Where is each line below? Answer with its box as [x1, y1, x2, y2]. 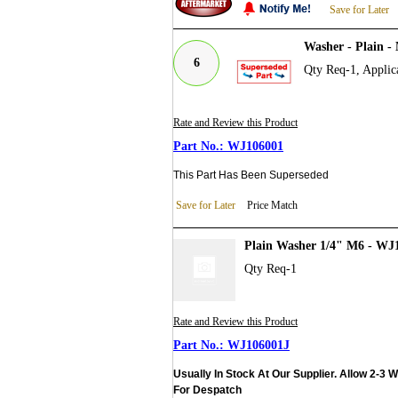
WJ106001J [227, 338, 290, 353]
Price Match [247, 199, 298, 212]
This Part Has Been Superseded [173, 169, 329, 182]
